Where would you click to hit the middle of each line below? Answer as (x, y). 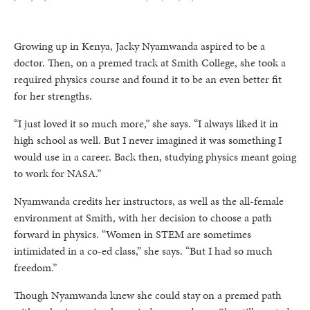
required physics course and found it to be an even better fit (148, 79)
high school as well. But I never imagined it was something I (148, 140)
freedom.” (35, 267)
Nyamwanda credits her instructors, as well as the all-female (149, 201)
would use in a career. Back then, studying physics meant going (155, 157)
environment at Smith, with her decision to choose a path (143, 218)
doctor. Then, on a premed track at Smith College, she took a (150, 63)
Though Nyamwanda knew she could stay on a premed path (148, 295)
